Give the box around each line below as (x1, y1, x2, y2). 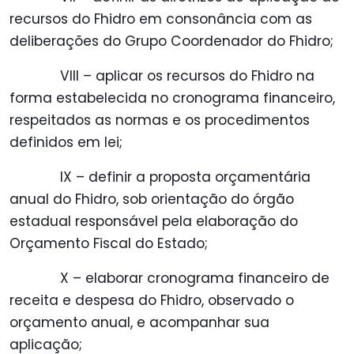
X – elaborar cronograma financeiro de (60, 269, 330, 288)
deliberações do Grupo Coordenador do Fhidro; (9, 32, 333, 51)
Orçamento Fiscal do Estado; (9, 234, 208, 254)
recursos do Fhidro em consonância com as (9, 9, 312, 29)
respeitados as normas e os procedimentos (9, 111, 310, 130)
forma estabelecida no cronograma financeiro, (9, 88, 335, 108)
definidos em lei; (9, 133, 122, 153)
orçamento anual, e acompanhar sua (9, 313, 269, 333)
